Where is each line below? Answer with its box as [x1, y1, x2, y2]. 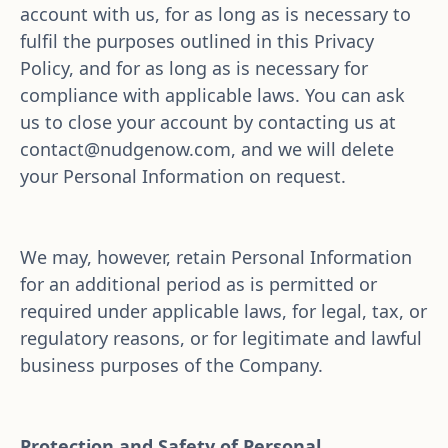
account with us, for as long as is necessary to [20, 2, 411, 26]
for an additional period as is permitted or [20, 272, 377, 296]
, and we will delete [231, 137, 394, 161]
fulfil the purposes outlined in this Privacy [20, 29, 374, 53]
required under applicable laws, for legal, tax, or [20, 299, 427, 323]
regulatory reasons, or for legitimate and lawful [20, 326, 422, 350]
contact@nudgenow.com [20, 137, 231, 161]
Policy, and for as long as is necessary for [20, 56, 368, 80]
